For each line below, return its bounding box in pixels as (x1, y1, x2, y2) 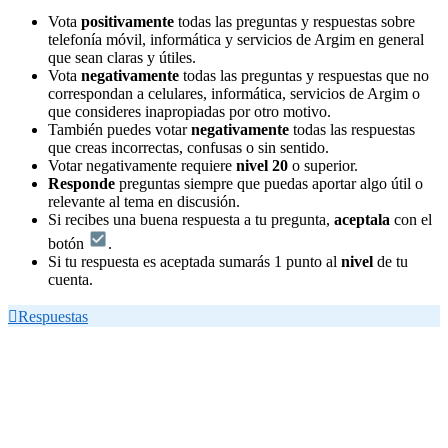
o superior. (288, 156, 358, 174)
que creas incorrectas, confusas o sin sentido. (48, 138, 329, 156)
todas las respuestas (289, 120, 415, 138)
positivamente (81, 12, 174, 30)
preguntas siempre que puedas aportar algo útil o (115, 174, 423, 192)
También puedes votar (48, 120, 191, 138)
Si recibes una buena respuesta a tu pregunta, (48, 210, 334, 228)
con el (390, 210, 432, 228)
